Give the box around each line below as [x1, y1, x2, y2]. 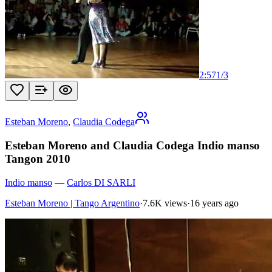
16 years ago [190, 197, 239, 208]
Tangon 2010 [5, 152, 70, 166]
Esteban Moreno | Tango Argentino [5, 197, 140, 208]
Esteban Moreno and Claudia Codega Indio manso [5, 139, 260, 152]
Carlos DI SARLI [67, 177, 135, 188]
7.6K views [143, 197, 187, 208]
